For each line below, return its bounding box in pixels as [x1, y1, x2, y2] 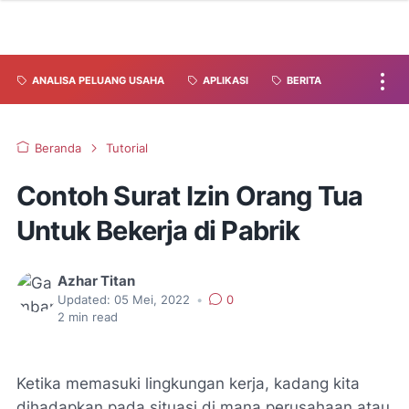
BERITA [287, 74, 321, 88]
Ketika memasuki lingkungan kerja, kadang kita [16, 374, 360, 393]
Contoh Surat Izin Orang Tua [16, 180, 363, 212]
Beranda [35, 142, 81, 155]
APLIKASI [203, 74, 248, 88]
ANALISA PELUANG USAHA [32, 74, 164, 88]
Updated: [58, 293, 110, 307]
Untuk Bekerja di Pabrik [16, 215, 300, 246]
